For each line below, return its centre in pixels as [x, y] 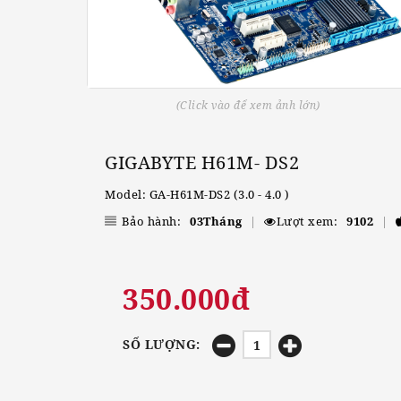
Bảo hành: [151, 222]
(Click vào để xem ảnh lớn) [248, 106]
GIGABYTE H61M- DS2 [202, 163]
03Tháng [216, 222]
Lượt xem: [307, 222]
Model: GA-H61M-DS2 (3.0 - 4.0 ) [197, 195]
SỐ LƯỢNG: [162, 345]
